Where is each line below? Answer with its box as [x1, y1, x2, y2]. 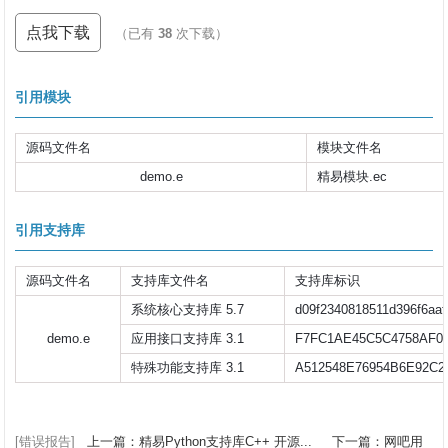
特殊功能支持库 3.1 [131, 360, 245, 375]
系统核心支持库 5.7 [131, 302, 245, 317]
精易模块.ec [317, 169, 388, 184]
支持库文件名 [131, 273, 210, 288]
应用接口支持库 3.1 [131, 331, 245, 346]
